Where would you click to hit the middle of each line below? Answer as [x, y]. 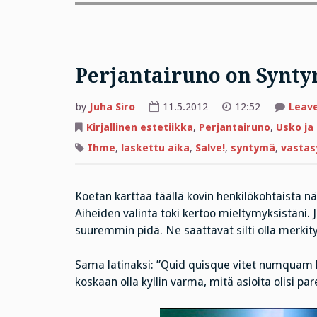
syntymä [253, 148]
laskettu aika [155, 148]
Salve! [210, 148]
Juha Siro [112, 107]
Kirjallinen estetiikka [139, 128]
